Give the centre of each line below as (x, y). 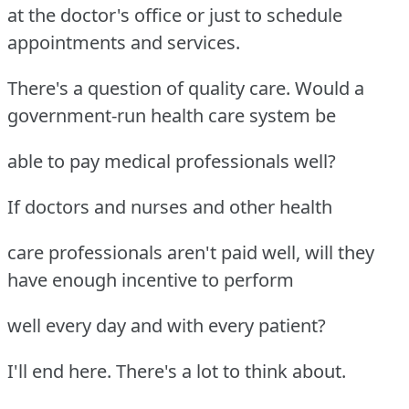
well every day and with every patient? (167, 325)
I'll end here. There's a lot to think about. (177, 371)
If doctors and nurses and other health (170, 206)
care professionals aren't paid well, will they (191, 252)
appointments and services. (124, 42)
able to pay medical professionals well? (172, 161)
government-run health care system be (172, 115)
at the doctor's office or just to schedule (175, 15)
